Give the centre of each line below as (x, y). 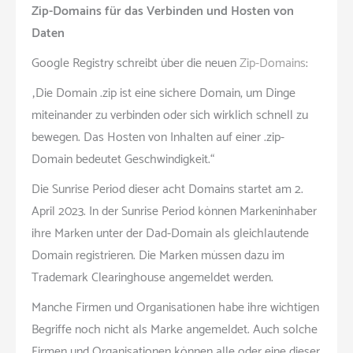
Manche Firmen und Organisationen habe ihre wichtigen (175, 307)
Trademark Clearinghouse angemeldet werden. (152, 277)
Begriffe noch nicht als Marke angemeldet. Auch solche (175, 329)
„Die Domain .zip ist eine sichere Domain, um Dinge (163, 93)
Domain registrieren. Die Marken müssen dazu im (158, 255)
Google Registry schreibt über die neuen (134, 63)
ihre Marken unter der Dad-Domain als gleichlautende (170, 233)
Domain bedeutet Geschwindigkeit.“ (123, 159)
